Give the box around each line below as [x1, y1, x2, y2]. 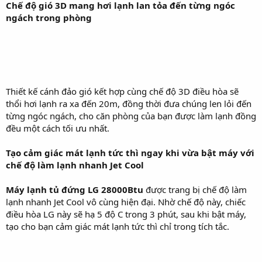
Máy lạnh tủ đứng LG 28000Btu [6, 183, 143, 195]
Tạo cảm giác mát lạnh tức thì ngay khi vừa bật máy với [6, 146, 254, 158]
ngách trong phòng [6, 11, 92, 23]
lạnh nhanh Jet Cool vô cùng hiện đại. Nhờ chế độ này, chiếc [6, 195, 246, 208]
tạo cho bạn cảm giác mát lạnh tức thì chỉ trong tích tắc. [6, 220, 229, 232]
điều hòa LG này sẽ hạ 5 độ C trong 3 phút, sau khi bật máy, [6, 208, 246, 220]
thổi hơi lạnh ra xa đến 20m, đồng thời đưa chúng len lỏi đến [6, 97, 251, 109]
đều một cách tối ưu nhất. [6, 122, 109, 134]
